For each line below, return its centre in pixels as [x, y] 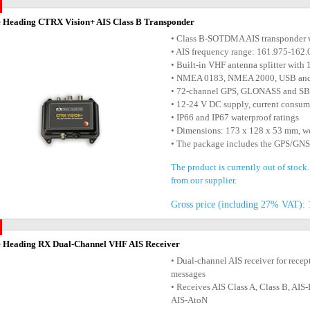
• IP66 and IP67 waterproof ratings [235, 117]
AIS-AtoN [190, 300]
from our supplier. [204, 180]
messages [189, 274]
